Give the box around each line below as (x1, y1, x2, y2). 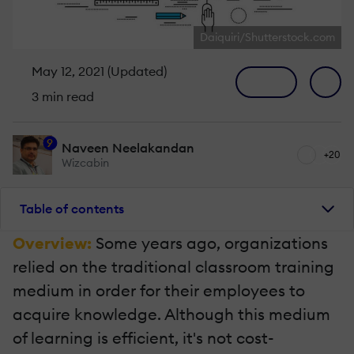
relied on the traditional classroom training (13, 256, 334, 277)
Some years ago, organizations (96, 232, 328, 253)
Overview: (13, 232, 96, 253)
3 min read (28, 88, 94, 104)
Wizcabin (62, 155, 109, 170)
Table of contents (20, 201, 124, 217)
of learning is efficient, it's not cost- (13, 327, 274, 348)
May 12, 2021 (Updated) (28, 62, 167, 79)
